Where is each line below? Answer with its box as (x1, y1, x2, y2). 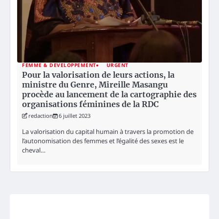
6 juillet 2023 (59, 112, 90, 120)
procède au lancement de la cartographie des (22, 89, 197, 100)
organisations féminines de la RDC (22, 99, 159, 109)
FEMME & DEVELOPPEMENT (22, 62, 96, 69)
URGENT (106, 62, 129, 69)
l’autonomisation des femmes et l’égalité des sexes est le (22, 136, 184, 146)
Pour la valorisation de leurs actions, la (22, 70, 175, 80)
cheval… (22, 146, 45, 155)
